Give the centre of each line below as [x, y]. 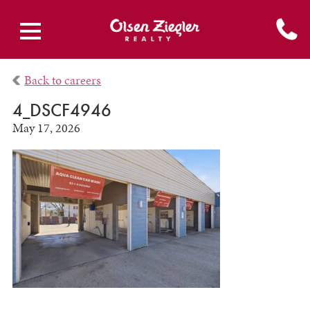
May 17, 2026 [46, 128]
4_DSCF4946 [62, 110]
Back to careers [63, 80]
